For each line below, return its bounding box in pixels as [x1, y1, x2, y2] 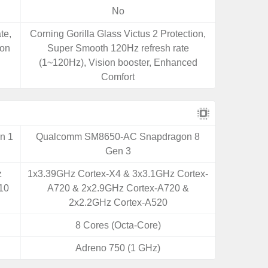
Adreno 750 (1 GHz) [75, 243, 161, 253]
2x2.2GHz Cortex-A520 [68, 197, 167, 208]
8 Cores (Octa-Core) [75, 220, 161, 230]
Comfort [101, 72, 135, 82]
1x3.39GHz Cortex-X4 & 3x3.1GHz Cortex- [28, 169, 209, 179]
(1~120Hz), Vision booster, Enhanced [38, 57, 197, 68]
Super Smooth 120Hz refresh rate [47, 43, 189, 53]
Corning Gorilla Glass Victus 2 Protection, [30, 29, 206, 39]
